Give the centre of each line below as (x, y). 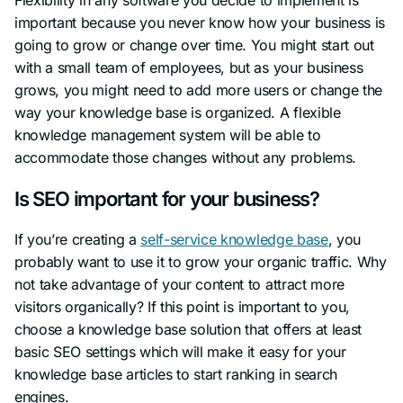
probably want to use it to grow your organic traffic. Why (201, 261)
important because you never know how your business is (200, 22)
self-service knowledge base (234, 239)
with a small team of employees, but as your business (189, 67)
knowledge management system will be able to (168, 134)
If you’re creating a (78, 239)
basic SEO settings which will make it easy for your (180, 351)
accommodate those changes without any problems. (185, 157)
